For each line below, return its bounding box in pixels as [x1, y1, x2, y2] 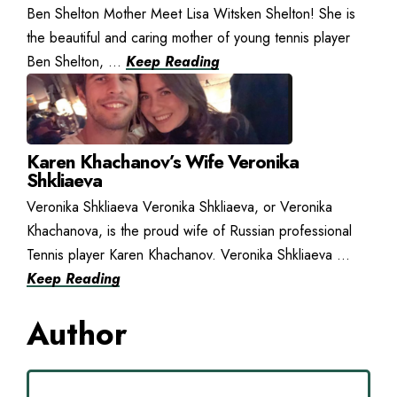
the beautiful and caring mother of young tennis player [27, 27, 350, 48]
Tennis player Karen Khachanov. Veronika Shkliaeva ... [27, 244, 350, 265]
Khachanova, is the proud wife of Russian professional [27, 220, 352, 241]
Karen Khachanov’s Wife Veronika [27, 148, 299, 175]
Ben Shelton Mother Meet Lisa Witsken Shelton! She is [27, 3, 355, 24]
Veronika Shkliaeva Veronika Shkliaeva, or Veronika [27, 196, 332, 217]
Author [27, 311, 128, 356]
